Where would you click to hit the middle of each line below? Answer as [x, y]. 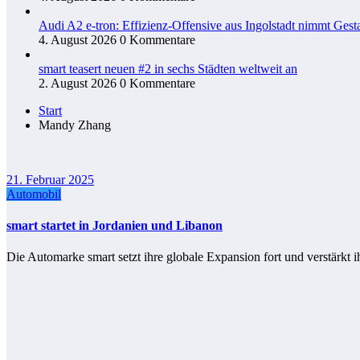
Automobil [34, 194]
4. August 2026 [78, 39]
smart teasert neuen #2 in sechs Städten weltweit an [168, 68]
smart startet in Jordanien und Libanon [115, 226]
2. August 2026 [78, 83]
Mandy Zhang [75, 125]
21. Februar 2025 [50, 179]
